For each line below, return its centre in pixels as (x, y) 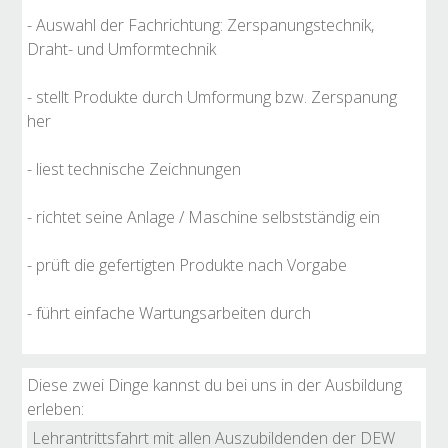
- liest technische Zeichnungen (134, 169)
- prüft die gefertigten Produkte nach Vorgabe (187, 265)
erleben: (55, 409)
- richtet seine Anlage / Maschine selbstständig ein (203, 217)
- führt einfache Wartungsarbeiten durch (169, 313)
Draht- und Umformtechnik (121, 49)
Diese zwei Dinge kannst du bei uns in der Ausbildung (214, 385)
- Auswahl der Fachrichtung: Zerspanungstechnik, (200, 25)
